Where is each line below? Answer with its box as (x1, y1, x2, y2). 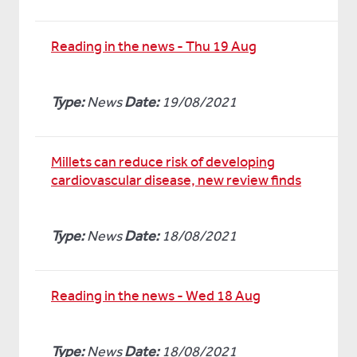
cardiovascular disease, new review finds (51, 171, 301, 189)
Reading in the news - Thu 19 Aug (51, 37, 257, 55)
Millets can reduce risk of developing (51, 153, 275, 171)
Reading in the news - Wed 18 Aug (51, 287, 261, 304)
